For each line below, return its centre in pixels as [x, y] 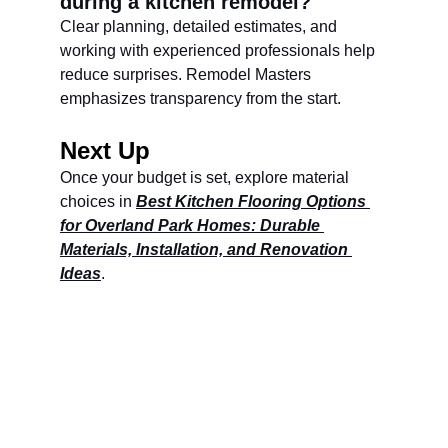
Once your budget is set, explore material [206, 177]
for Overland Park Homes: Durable [192, 225]
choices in [98, 201]
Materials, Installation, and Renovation [206, 249]
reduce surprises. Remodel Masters [187, 74]
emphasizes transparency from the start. [200, 98]
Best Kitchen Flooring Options [253, 201]
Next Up [105, 150]
